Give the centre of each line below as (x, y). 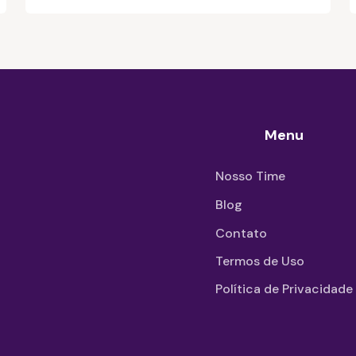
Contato (241, 234)
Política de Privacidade (284, 289)
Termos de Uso (260, 261)
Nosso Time (250, 176)
